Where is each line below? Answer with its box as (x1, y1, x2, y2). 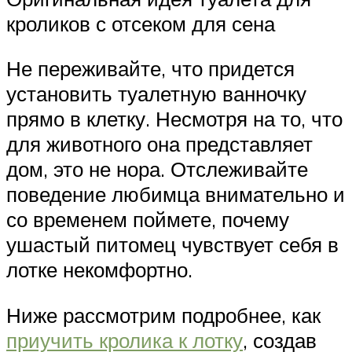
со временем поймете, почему (6, 207, 289, 233)
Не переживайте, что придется (6, 56, 295, 82)
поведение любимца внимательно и (6, 181, 345, 207)
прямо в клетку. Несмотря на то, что (6, 106, 343, 132)
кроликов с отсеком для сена (6, 10, 275, 36)
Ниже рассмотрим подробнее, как (6, 302, 321, 328)
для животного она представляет (6, 131, 313, 157)
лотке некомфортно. (6, 257, 192, 283)
